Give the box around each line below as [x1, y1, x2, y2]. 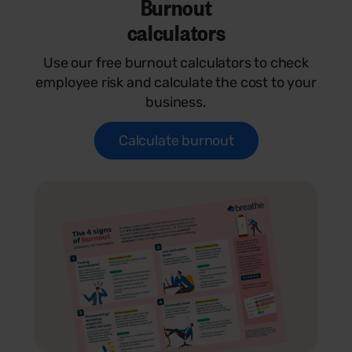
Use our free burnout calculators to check [43, 53, 309, 71]
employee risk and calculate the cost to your [35, 73, 317, 91]
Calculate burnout [118, 131, 234, 149]
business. [145, 93, 207, 111]
